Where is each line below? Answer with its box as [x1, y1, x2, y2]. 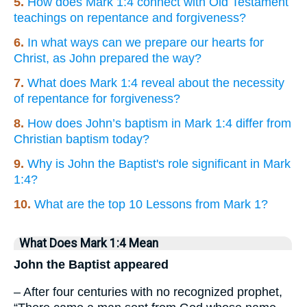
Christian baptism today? [14, 132, 149, 146]
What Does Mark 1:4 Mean [19, 236, 158, 250]
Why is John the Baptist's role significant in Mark [27, 156, 291, 171]
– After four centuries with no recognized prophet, [14, 285, 282, 299]
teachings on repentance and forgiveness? [14, 10, 246, 25]
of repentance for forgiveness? [14, 91, 180, 106]
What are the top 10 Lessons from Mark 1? [34, 197, 268, 211]
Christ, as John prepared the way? [14, 51, 201, 65]
